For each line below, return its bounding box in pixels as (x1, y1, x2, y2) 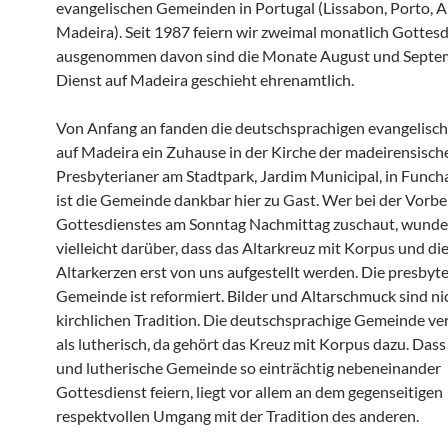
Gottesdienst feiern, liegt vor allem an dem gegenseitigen (56, 382, 443, 401)
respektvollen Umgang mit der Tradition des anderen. (56, 406, 419, 425)
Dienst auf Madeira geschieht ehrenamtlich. (56, 70, 354, 89)
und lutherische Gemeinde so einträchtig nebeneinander (56, 358, 441, 377)
